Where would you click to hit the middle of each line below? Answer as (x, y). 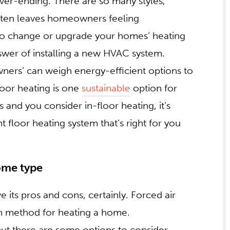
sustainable (106, 88)
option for (154, 88)
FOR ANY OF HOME (95, 168)
